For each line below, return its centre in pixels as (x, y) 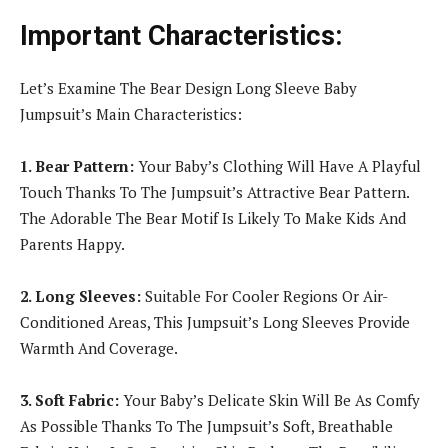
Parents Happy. (72, 243)
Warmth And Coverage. (99, 347)
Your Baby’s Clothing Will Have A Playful (277, 165)
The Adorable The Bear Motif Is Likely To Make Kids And (213, 217)
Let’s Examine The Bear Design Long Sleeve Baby (188, 87)
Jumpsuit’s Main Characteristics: (131, 113)
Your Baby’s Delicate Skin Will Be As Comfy (269, 399)
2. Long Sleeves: (80, 295)
